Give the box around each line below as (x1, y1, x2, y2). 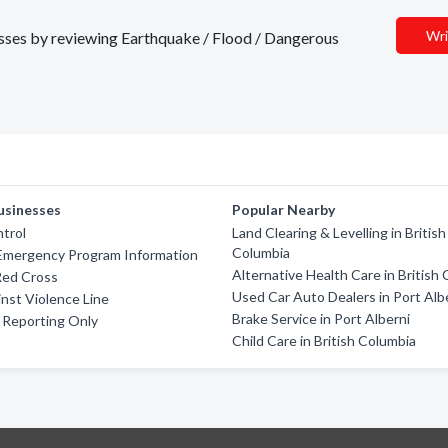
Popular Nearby (232, 201, 336, 218)
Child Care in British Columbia (232, 332, 417, 349)
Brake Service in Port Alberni (232, 310, 411, 327)
